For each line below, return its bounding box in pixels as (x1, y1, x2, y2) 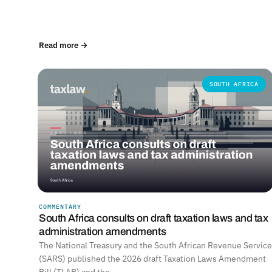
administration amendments (39, 225, 166, 237)
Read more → (39, 39, 88, 51)
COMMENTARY (39, 202, 81, 211)
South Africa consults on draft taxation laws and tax (39, 212, 268, 224)
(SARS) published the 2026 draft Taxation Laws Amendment (39, 253, 266, 264)
